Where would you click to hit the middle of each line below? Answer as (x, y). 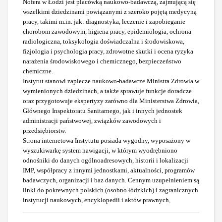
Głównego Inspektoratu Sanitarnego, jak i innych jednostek (103, 111)
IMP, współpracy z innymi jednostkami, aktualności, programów (109, 170)
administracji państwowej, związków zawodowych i (92, 121)
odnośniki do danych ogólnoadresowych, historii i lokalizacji (106, 161)
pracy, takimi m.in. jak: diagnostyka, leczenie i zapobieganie (104, 22)
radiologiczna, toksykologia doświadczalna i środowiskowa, (104, 42)
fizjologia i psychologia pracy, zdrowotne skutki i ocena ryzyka (108, 52)
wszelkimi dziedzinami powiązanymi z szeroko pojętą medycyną (110, 12)
